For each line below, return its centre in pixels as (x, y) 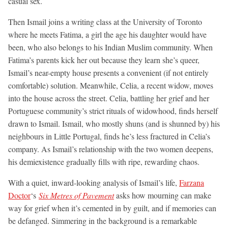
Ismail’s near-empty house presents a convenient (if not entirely (108, 72)
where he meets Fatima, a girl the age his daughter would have (107, 34)
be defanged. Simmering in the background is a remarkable (103, 220)
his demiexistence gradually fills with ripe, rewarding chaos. (104, 161)
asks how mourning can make (163, 195)
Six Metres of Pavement (76, 195)
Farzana (192, 182)
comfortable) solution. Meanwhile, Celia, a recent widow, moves (111, 85)
